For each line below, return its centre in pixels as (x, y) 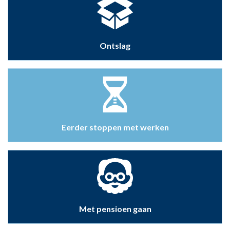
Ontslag (115, 45)
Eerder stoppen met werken (115, 127)
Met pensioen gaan (115, 208)
